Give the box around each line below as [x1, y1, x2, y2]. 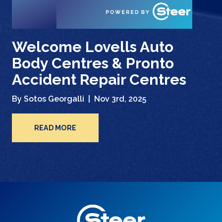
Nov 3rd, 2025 [94, 94, 146, 104]
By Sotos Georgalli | [12, 94, 92, 104]
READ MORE [34, 124, 76, 132]
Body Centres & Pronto [12, 54, 174, 72]
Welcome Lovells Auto [12, 38, 173, 55]
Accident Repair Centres [12, 70, 186, 88]
